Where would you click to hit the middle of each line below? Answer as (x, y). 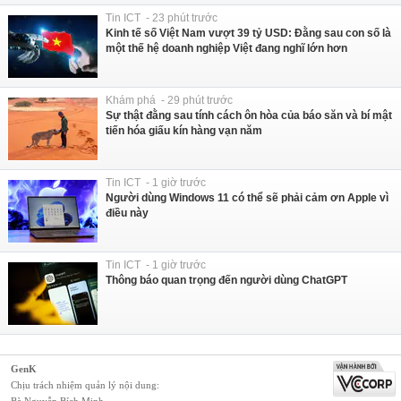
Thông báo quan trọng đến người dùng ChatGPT (226, 280)
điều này (127, 213)
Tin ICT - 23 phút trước (162, 17)
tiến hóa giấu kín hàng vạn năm (184, 130)
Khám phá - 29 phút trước (169, 100)
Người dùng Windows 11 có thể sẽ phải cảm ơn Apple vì (247, 197)
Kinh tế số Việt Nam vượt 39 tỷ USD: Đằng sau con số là (248, 33)
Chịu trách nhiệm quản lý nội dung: (85, 384)
